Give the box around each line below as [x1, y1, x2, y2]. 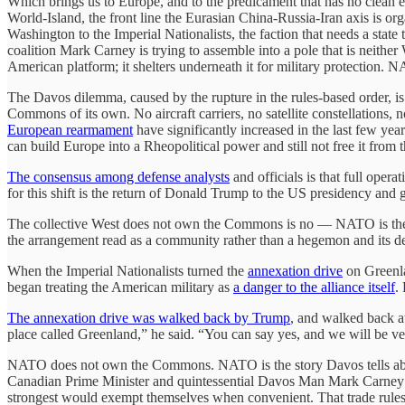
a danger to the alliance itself [233, 278, 395, 295]
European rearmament [7, 121, 133, 137]
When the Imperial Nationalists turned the [7, 262, 248, 278]
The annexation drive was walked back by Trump [7, 309, 290, 325]
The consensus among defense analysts [7, 168, 230, 184]
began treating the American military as [7, 278, 233, 295]
